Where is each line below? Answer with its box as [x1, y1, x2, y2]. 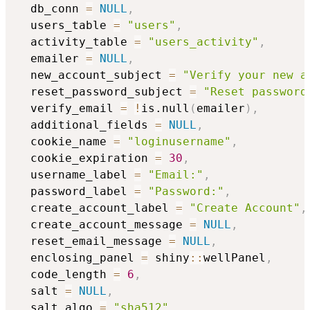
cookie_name [17, 135, 113, 149]
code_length [17, 268, 113, 282]
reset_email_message [17, 235, 169, 248]
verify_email [17, 102, 120, 116]
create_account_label [17, 201, 176, 215]
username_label [17, 168, 134, 182]
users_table [17, 19, 113, 33]
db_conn [17, 2, 86, 16]
